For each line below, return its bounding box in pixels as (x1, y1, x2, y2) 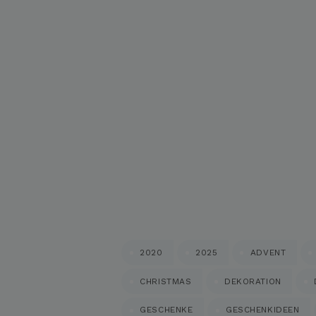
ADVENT (250, 247, 286, 257)
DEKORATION (224, 276, 281, 286)
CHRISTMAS (140, 276, 192, 286)
